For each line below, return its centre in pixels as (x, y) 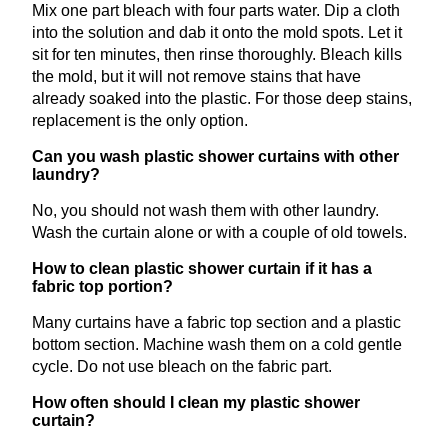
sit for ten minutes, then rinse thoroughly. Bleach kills (217, 55)
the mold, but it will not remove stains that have (196, 77)
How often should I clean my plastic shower (196, 403)
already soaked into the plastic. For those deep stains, (222, 99)
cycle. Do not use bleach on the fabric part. (182, 367)
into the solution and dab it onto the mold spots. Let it (217, 33)
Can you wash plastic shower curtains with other (215, 157)
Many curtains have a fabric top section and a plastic (216, 323)
